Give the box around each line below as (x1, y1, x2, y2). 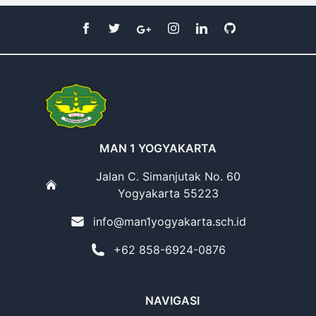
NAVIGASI (145, 293, 200, 308)
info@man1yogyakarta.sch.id (92, 214, 246, 229)
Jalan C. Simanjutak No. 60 (95, 169, 241, 183)
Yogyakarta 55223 (117, 186, 219, 200)
